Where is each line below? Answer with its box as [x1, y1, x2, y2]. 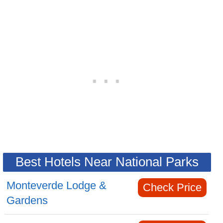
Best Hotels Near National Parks [15, 154, 199, 169]
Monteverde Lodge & [6, 179, 107, 192]
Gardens [6, 194, 48, 207]
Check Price [142, 181, 202, 194]
